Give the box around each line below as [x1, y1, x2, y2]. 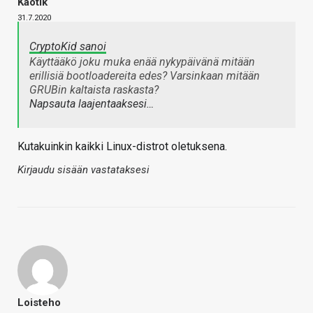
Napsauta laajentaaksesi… [29, 97, 154, 111]
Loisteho [17, 296, 61, 310]
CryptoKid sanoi [29, 40, 106, 54]
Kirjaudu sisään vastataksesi [17, 163, 150, 177]
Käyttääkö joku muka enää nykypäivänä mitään [29, 55, 255, 69]
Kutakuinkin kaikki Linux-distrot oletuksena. [17, 140, 227, 154]
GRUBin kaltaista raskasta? [29, 83, 159, 97]
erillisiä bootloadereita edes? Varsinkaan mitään [29, 69, 260, 83]
